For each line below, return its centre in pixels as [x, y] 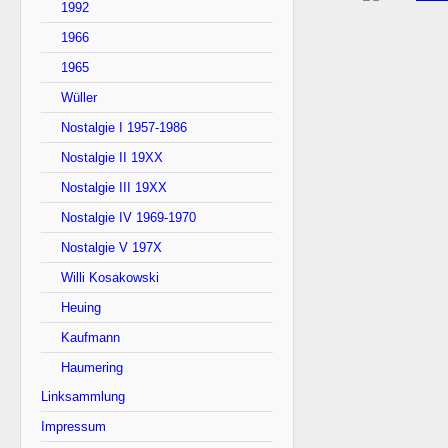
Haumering [92, 367]
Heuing [81, 307]
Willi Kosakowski [110, 277]
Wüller [79, 97]
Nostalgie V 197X [111, 247]
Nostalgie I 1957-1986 [124, 127]
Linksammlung [83, 396]
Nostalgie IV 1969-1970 [128, 217]
